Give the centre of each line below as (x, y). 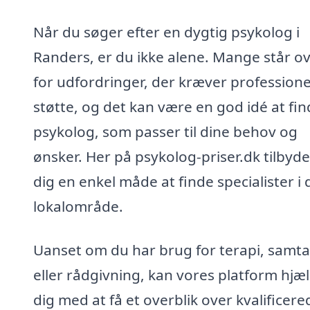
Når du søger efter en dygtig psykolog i (166, 31)
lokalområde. (78, 206)
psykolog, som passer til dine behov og (165, 131)
